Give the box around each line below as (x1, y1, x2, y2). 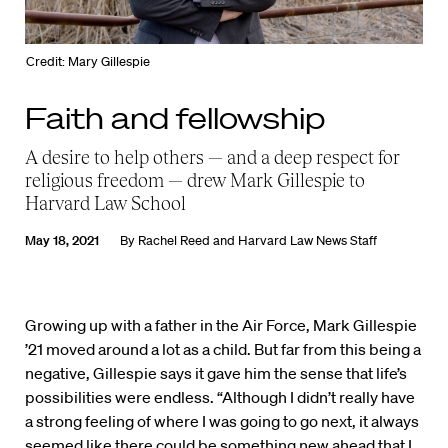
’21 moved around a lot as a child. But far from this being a (25, 339, 421, 360)
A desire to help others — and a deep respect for (25, 146, 400, 169)
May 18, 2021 (25, 232, 99, 250)
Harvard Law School (25, 192, 186, 215)
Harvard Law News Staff (238, 232, 377, 250)
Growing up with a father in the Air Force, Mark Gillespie (25, 315, 417, 336)
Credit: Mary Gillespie (26, 53, 151, 71)
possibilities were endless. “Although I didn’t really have (25, 387, 415, 408)
